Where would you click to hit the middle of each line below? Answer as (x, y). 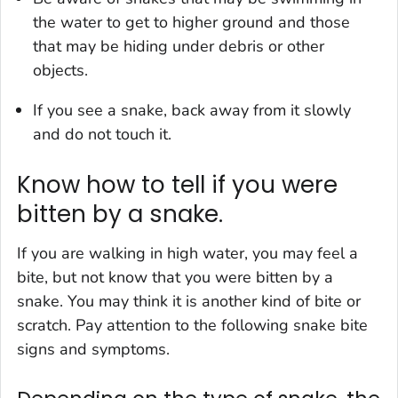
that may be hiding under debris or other (179, 47)
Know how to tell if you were (177, 185)
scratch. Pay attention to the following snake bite (192, 325)
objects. (60, 71)
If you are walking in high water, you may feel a (187, 253)
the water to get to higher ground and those (191, 23)
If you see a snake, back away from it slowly (192, 111)
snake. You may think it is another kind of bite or (189, 301)
